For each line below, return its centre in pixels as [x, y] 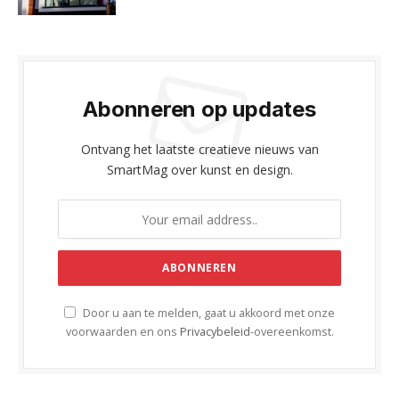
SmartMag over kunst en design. [199, 170]
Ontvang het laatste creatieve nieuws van [199, 149]
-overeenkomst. [292, 332]
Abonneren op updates [199, 109]
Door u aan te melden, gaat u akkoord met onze [208, 313]
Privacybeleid [215, 332]
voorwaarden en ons [122, 332]
